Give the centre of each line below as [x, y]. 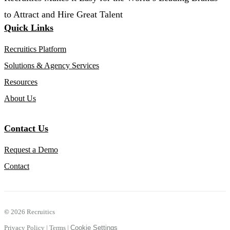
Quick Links [29, 27]
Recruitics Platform [35, 49]
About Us [20, 98]
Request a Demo [31, 149]
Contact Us [26, 128]
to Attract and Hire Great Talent [63, 14]
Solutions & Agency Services [52, 65]
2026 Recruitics [32, 212]
